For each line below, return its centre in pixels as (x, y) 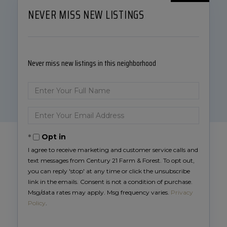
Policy (37, 203)
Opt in (54, 137)
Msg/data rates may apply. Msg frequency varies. (99, 192)
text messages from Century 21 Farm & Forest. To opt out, (111, 160)
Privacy (182, 192)
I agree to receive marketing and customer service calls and (113, 150)
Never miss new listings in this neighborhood (92, 63)
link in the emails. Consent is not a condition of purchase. (110, 182)
